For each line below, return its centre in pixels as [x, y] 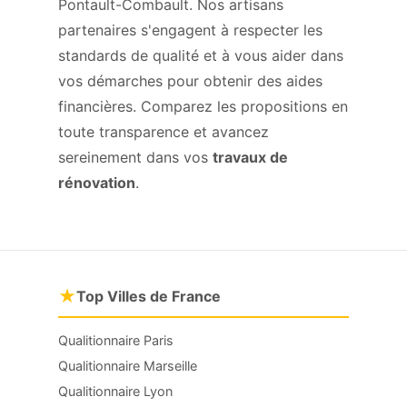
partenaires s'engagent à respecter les [190, 30]
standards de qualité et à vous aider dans [201, 55]
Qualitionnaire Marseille [128, 366]
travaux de [250, 157]
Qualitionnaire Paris [116, 340]
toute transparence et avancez [164, 132]
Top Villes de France [149, 296]
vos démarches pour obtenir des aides [190, 81]
